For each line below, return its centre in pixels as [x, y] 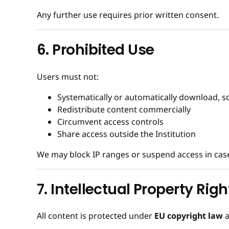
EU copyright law [189, 216]
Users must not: [68, 76]
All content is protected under [96, 216]
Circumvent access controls [110, 121]
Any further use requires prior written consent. [128, 15]
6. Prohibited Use [96, 50]
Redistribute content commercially [124, 109]
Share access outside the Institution [127, 134]
